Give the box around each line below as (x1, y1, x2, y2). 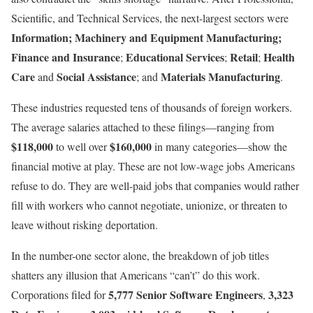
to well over (53, 138, 110, 154)
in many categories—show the (152, 138, 287, 154)
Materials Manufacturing (161, 68, 280, 85)
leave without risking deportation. (11, 217, 158, 232)
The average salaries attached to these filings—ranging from (11, 119, 274, 134)
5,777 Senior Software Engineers (108, 286, 263, 303)
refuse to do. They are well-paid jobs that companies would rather (11, 177, 299, 193)
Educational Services (126, 48, 224, 65)
